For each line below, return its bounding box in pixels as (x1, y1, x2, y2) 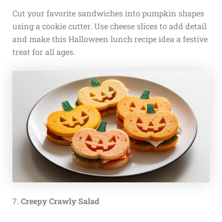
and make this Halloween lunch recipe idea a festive (12, 33, 208, 44)
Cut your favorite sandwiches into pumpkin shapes (12, 7, 204, 18)
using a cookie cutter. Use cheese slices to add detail (12, 20, 207, 31)
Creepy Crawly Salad (20, 196, 99, 207)
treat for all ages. (12, 46, 75, 57)
